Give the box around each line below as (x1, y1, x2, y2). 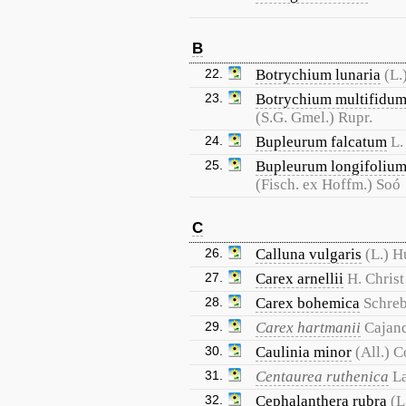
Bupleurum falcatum (256, 133, 387, 150)
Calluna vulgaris (256, 246, 362, 263)
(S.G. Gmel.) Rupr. (256, 109, 372, 126)
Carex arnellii (256, 270, 343, 287)
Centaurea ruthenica (256, 368, 389, 385)
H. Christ (347, 270, 404, 287)
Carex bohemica (256, 295, 360, 312)
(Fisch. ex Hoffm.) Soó (256, 176, 401, 193)
